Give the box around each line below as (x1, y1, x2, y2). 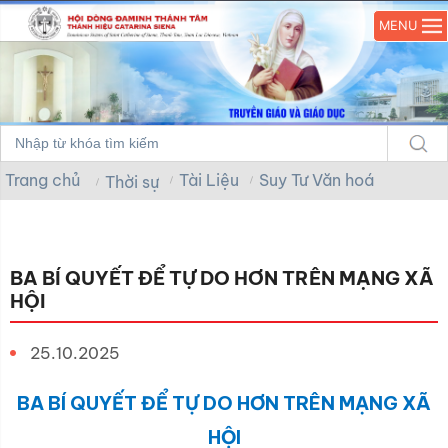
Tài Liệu (179, 169, 239, 190)
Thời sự (105, 171, 159, 192)
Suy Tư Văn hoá (269, 169, 374, 190)
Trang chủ (5, 169, 80, 190)
